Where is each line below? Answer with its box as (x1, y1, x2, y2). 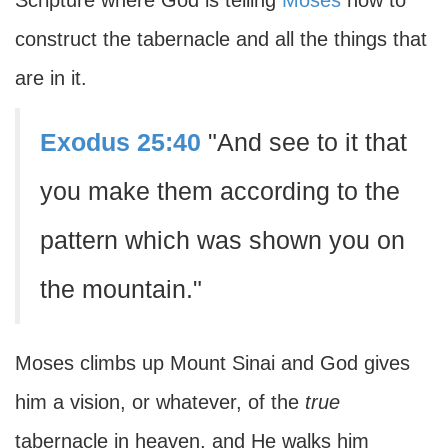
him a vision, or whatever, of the (15, 391, 305, 413)
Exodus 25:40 (40, 129, 201, 156)
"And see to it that (201, 129, 407, 156)
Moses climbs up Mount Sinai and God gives (15, 352, 410, 374)
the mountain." (40, 276, 202, 303)
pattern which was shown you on (40, 227, 405, 254)
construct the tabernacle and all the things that (15, 28, 427, 50)
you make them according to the (40, 178, 400, 205)
